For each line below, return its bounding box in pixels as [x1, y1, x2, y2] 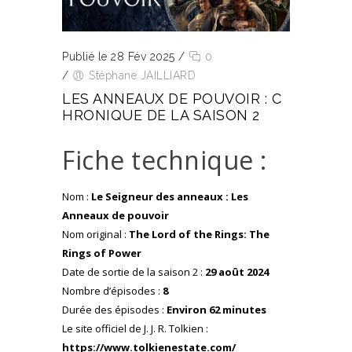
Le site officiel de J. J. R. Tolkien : [62, 321, 208, 336]
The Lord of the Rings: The [129, 227, 269, 242]
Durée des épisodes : [62, 302, 167, 317]
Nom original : [62, 227, 129, 242]
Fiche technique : [62, 143, 267, 178]
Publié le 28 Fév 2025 [62, 50, 175, 64]
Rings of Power [62, 246, 141, 261]
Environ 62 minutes [167, 302, 266, 317]
